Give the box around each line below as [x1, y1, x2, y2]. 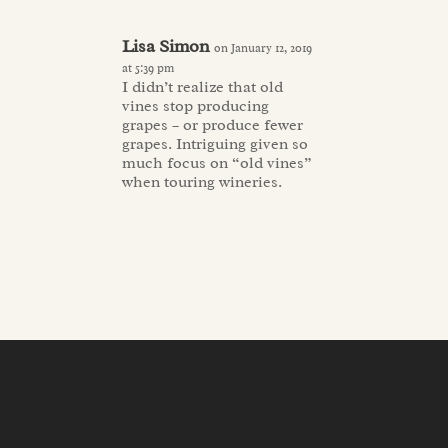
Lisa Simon [122, 34, 211, 57]
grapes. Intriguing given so [122, 133, 309, 154]
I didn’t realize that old [122, 76, 284, 97]
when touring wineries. [122, 171, 283, 192]
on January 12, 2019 [214, 39, 313, 56]
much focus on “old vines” [122, 152, 313, 173]
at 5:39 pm [122, 59, 175, 76]
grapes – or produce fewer [122, 114, 304, 135]
